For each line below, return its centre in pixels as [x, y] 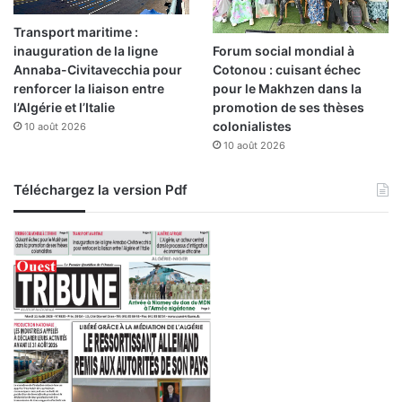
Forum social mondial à [283, 50]
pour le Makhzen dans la [287, 88]
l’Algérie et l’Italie [64, 108]
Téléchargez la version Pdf [100, 189]
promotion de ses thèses [288, 107]
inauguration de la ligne [86, 51]
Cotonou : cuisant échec [286, 69]
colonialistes [252, 126]
